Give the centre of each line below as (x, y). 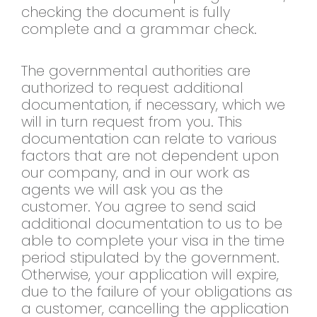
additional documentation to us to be (152, 224)
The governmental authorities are (136, 71)
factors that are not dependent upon (150, 156)
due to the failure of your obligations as (157, 292)
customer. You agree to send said (139, 207)
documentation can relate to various (149, 139)
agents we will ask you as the (122, 190)
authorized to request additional (132, 88)
